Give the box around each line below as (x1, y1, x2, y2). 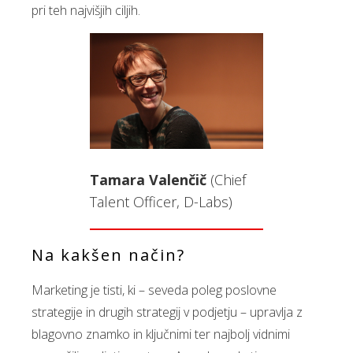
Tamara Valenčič (90, 170, 206, 189)
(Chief (206, 170, 246, 189)
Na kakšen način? (32, 244, 185, 266)
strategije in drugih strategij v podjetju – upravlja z (32, 303, 303, 321)
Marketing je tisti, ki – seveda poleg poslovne (32, 281, 277, 299)
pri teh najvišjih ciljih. (32, 2, 147, 19)
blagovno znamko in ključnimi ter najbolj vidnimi (32, 325, 290, 343)
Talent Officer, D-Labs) (90, 192, 232, 211)
